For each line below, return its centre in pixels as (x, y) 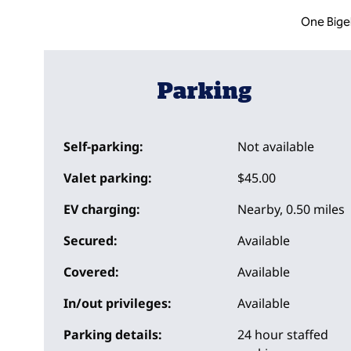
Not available (276, 147)
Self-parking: (103, 147)
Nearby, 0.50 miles (291, 209)
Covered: (91, 272)
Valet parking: (107, 178)
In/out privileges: (117, 303)
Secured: (90, 241)
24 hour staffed (283, 335)
